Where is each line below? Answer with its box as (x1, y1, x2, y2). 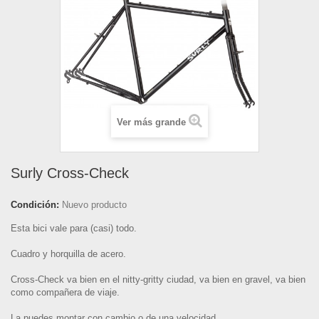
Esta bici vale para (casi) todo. (11, 223, 137, 234)
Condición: (11, 199, 59, 210)
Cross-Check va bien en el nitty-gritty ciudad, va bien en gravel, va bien (11, 274, 305, 285)
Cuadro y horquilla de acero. (11, 249, 126, 259)
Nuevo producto (62, 199, 127, 210)
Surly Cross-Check (11, 165, 129, 181)
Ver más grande (117, 117, 186, 127)
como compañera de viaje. (11, 287, 120, 298)
